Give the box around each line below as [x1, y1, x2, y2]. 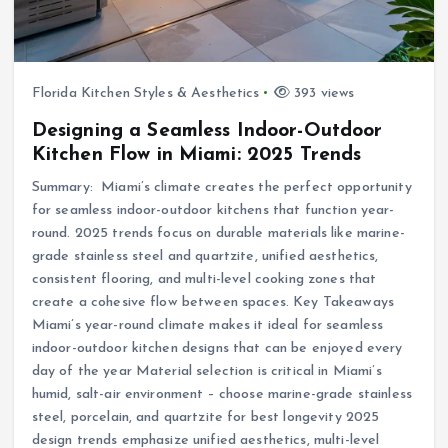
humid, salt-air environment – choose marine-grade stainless [31, 386, 412, 402]
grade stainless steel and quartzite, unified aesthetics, [31, 248, 379, 264]
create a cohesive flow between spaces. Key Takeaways [31, 294, 394, 310]
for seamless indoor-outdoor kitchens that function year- [31, 202, 395, 218]
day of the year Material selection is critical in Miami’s [31, 363, 382, 379]
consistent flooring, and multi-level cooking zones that [31, 271, 377, 287]
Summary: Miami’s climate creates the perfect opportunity [31, 179, 412, 195]
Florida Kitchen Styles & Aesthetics [31, 85, 260, 101]
